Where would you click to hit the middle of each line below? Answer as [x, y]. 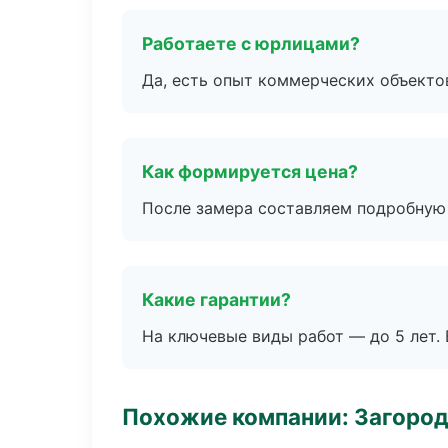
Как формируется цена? [250, 171]
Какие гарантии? [216, 299]
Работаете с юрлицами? [251, 43]
